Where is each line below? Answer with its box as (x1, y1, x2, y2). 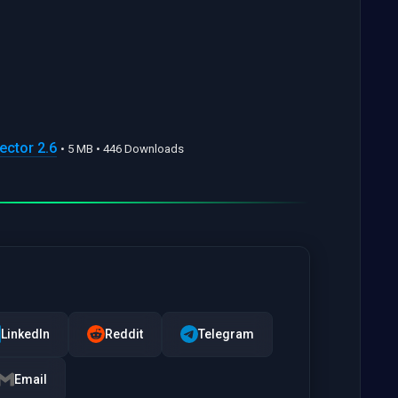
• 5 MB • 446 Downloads (60, 141, 184, 155)
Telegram (198, 326, 254, 341)
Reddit (105, 326, 143, 341)
